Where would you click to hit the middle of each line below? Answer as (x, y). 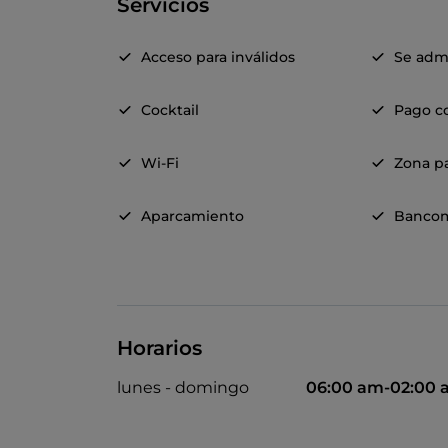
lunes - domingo (183, 388)
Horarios (159, 348)
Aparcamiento (192, 216)
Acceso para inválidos (218, 57)
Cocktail (170, 110)
